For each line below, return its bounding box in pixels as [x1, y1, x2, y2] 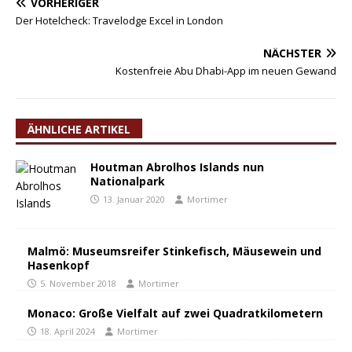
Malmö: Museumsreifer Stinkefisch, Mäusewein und [27, 244, 321, 259]
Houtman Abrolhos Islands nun [90, 159, 264, 175]
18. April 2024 [40, 325, 95, 338]
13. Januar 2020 [103, 193, 165, 206]
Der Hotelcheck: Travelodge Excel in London [16, 13, 223, 28]
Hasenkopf [27, 258, 90, 273]
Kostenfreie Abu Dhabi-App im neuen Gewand [115, 64, 336, 79]
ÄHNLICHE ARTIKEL [27, 122, 130, 137]
